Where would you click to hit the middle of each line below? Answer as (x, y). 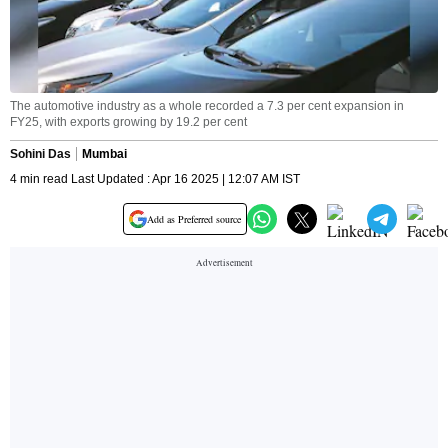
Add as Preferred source (194, 219)
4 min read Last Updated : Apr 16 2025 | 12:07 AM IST (155, 179)
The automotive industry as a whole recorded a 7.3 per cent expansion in (207, 106)
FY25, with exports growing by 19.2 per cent (128, 122)
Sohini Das (40, 154)
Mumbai (104, 154)
